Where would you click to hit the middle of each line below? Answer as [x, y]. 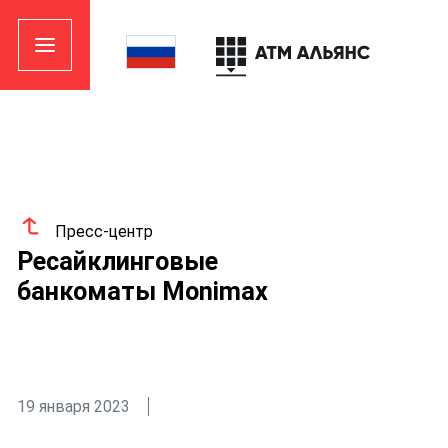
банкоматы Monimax [142, 291]
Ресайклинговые [117, 261]
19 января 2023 [73, 406]
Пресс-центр [104, 231]
